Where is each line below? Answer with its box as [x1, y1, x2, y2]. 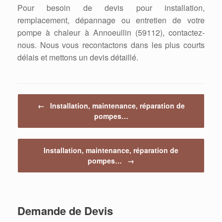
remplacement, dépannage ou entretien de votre [17, 14, 205, 26]
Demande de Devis [17, 203, 113, 219]
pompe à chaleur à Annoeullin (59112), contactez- [17, 27, 205, 39]
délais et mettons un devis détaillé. [17, 52, 138, 63]
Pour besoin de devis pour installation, [17, 2, 205, 14]
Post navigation [17, 94, 62, 104]
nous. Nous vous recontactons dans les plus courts [17, 39, 205, 51]
